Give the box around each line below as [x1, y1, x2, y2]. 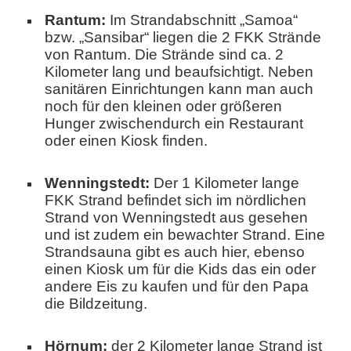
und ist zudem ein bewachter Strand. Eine [45, 226, 325, 244]
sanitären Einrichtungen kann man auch [45, 80, 313, 97]
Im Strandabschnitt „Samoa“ [106, 11, 298, 28]
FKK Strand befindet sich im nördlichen [45, 192, 306, 209]
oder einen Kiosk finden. [45, 132, 208, 149]
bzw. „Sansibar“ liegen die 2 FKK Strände [45, 28, 321, 45]
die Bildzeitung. [45, 295, 147, 313]
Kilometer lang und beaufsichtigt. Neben [45, 63, 313, 80]
